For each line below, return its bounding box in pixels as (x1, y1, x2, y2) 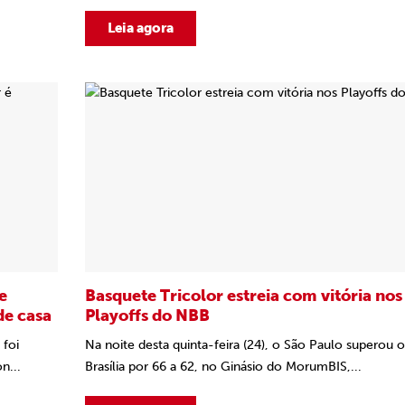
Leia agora (108, 20, 174, 36)
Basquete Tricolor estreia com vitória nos (85, 286, 402, 306)
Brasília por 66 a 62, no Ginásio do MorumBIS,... (85, 359, 362, 374)
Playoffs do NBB (85, 306, 213, 325)
